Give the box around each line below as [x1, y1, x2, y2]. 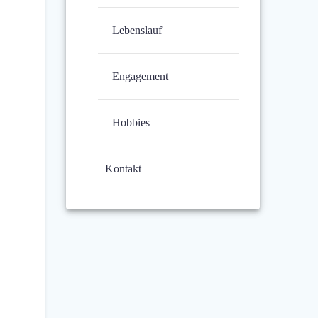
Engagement [112, 70, 169, 83]
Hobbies [112, 116, 150, 129]
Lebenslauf [112, 24, 163, 37]
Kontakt [105, 163, 142, 175]
